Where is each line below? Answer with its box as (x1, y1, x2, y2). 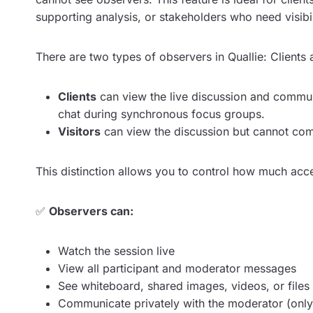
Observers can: (49, 204, 133, 218)
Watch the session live (58, 244, 175, 258)
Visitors (58, 124, 101, 138)
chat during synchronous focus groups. (58, 107, 265, 121)
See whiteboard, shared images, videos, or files (58, 279, 310, 293)
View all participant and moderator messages (58, 261, 296, 275)
